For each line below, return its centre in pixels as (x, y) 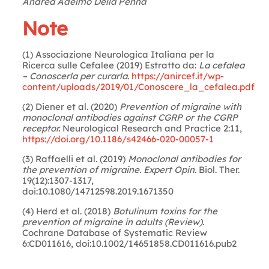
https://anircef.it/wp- (177, 76)
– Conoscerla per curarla (74, 76)
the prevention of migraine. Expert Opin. (109, 169)
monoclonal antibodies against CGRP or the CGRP (130, 117)
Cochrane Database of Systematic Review (114, 232)
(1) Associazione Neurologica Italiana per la (118, 54)
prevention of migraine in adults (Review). (113, 222)
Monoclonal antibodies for (184, 159)
